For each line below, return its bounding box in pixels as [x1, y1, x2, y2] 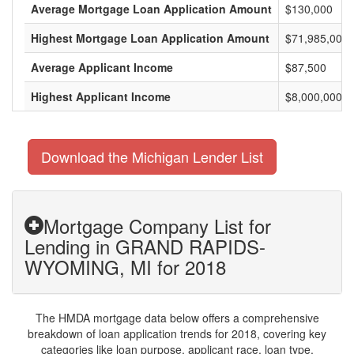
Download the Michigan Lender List [41, 146, 263, 167]
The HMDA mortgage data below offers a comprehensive [35, 310, 319, 326]
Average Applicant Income [31, 59, 173, 75]
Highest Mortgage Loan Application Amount [31, 30, 269, 46]
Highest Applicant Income [31, 88, 171, 104]
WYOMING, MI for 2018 [24, 253, 226, 281]
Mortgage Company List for [43, 212, 271, 239]
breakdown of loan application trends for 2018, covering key [28, 326, 326, 341]
